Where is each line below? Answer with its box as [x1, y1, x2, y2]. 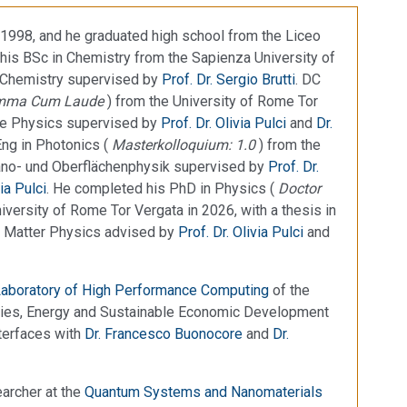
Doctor [278, 179, 321, 197]
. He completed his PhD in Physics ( [46, 179, 278, 197]
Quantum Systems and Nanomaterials [84, 382, 323, 401]
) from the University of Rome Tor [107, 92, 318, 110]
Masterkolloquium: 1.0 [112, 135, 259, 154]
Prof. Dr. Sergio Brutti [162, 70, 295, 88]
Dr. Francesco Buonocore [84, 324, 243, 342]
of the [269, 281, 310, 299]
